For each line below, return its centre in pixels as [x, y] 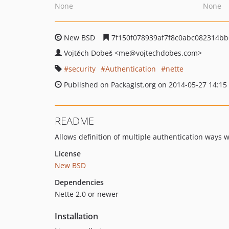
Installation [76, 216]
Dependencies [79, 182]
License [68, 154]
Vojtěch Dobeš [89, 53]
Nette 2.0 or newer [87, 194]
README [74, 121]
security [82, 69]
